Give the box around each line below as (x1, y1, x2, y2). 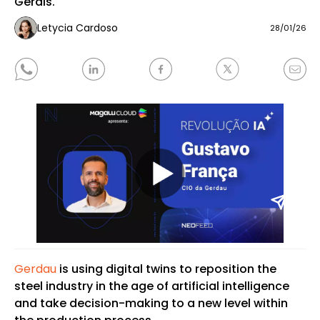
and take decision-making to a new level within (14, 295, 288, 311)
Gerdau (14, 261, 56, 277)
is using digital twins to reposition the (56, 261, 276, 277)
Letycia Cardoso (36, 20, 118, 35)
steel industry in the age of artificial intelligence (14, 278, 289, 294)
